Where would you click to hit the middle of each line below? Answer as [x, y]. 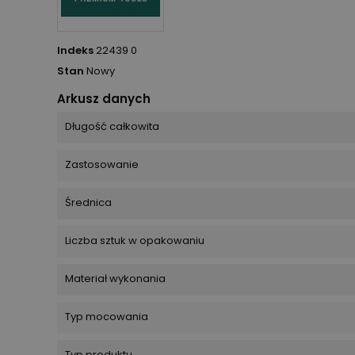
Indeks [75, 51]
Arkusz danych [104, 99]
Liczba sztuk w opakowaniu [135, 241]
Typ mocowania [107, 317]
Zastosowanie [102, 165]
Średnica [88, 203]
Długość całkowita [112, 127]
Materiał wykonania [115, 279]
